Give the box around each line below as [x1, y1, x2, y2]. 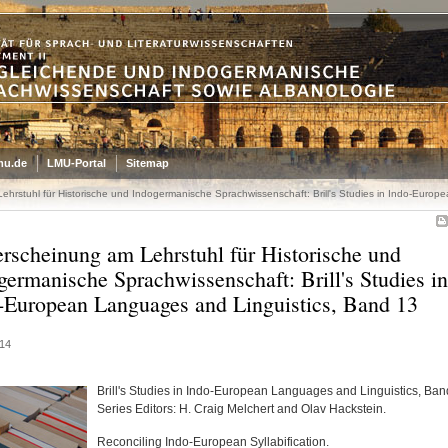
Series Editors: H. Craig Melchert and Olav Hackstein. [96, 402, 386, 416]
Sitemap [125, 157, 169, 169]
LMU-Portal [46, 157, 106, 169]
